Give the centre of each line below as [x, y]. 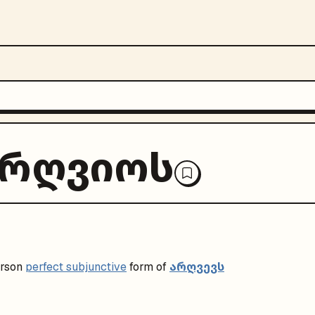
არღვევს [197, 266]
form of [148, 267]
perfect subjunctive [76, 267]
